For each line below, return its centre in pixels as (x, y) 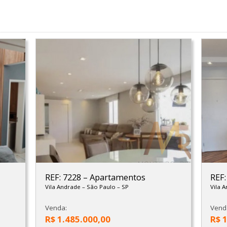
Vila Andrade (63, 186)
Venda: (56, 208)
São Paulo (102, 186)
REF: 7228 (64, 177)
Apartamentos (117, 177)
